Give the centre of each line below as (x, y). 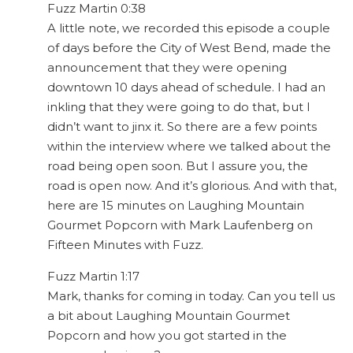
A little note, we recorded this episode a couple (189, 28)
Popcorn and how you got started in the (167, 336)
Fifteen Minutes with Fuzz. (125, 245)
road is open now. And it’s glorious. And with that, (192, 186)
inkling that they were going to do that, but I (179, 107)
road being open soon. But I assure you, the (178, 166)
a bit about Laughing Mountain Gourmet (169, 316)
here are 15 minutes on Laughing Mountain (176, 206)
